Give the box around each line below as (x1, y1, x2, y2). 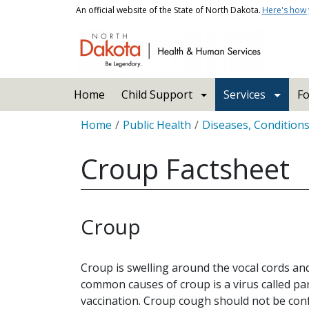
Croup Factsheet (81, 150, 290, 188)
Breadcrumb (80, 111, 144, 126)
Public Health (123, 117, 191, 132)
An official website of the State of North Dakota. (75, 4, 261, 16)
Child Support (121, 87, 192, 102)
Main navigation (64, 78, 149, 93)
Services (223, 87, 266, 102)
